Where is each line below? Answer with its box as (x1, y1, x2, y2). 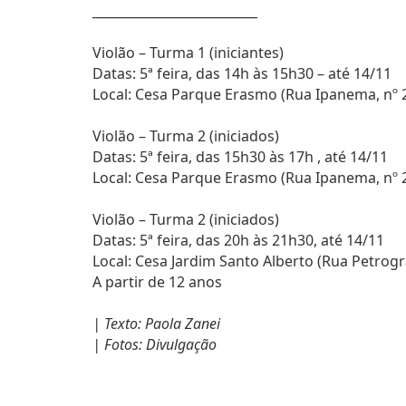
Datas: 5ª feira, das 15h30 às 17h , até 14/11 (92, 147, 391, 167)
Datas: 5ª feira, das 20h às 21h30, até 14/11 (92, 230, 388, 250)
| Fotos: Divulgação (92, 334, 217, 354)
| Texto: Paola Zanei (92, 314, 220, 333)
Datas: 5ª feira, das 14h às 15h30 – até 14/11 (92, 63, 391, 83)
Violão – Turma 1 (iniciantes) (92, 43, 284, 63)
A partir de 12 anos (92, 272, 222, 292)
